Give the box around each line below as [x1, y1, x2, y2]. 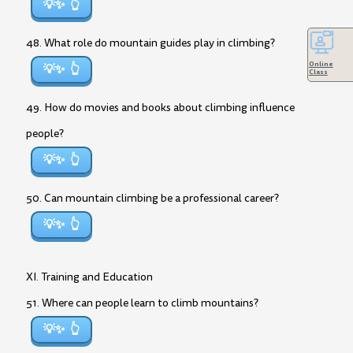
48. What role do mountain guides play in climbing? [26, 35, 275, 50]
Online [308, 58, 333, 69]
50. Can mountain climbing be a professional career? [26, 191, 279, 206]
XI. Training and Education [26, 269, 153, 284]
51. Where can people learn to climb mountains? [26, 295, 258, 310]
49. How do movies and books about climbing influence [26, 100, 295, 115]
